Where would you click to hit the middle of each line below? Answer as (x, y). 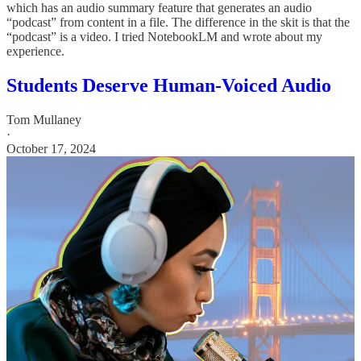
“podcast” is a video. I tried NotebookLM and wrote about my (164, 37)
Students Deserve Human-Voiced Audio (169, 86)
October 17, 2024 (51, 149)
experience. (35, 52)
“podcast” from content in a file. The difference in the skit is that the (178, 23)
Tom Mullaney (44, 120)
